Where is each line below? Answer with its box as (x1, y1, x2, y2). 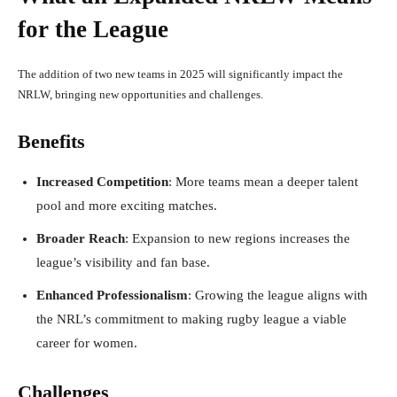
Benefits (18, 129, 85, 152)
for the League (18, 15, 168, 43)
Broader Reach (36, 230, 125, 245)
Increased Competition (36, 174, 168, 189)
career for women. (36, 335, 137, 350)
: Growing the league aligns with (188, 287, 368, 302)
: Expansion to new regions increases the (125, 230, 350, 245)
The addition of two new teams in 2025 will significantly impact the (18, 66, 343, 81)
